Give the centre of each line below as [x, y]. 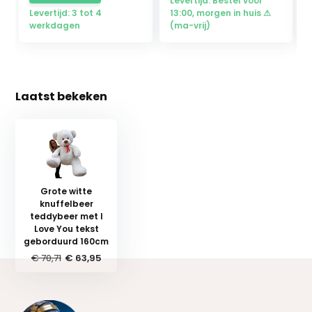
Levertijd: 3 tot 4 [66, 13]
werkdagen [55, 25]
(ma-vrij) [190, 25]
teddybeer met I [66, 216]
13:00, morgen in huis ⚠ [220, 13]
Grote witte [67, 191]
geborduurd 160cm [67, 241]
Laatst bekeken [62, 96]
